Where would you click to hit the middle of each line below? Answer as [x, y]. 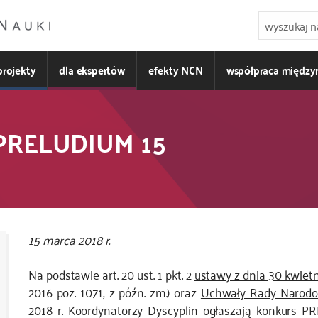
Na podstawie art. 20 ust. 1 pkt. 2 [111, 274]
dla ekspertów [92, 70]
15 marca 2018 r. [69, 240]
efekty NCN [175, 70]
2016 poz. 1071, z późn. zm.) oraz [114, 292]
